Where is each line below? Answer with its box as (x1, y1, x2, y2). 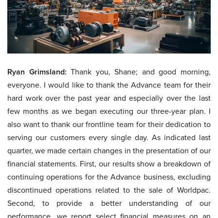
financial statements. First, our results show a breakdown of (7, 158, 211, 170)
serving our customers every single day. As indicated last (7, 132, 211, 144)
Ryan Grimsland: (7, 66, 67, 78)
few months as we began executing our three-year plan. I (7, 106, 211, 117)
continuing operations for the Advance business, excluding (7, 171, 211, 183)
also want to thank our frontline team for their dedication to (7, 119, 211, 130)
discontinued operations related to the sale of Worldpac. (7, 184, 211, 196)
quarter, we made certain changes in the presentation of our (7, 145, 211, 157)
